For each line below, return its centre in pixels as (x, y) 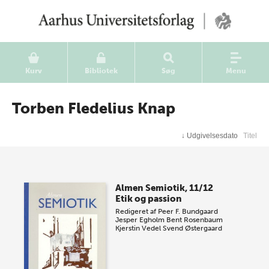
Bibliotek (101, 71)
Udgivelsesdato (213, 136)
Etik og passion (149, 199)
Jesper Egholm (140, 220)
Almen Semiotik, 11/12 (165, 188)
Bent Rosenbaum (195, 220)
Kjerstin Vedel (138, 228)
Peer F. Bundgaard (188, 211)
